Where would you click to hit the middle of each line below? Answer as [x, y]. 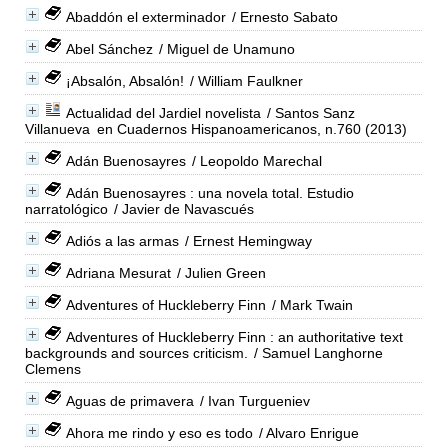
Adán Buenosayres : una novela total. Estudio [209, 192]
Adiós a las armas [122, 240]
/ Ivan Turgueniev [252, 400]
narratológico [66, 208]
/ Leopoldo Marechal [254, 160]
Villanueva [57, 128]
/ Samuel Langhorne [316, 352]
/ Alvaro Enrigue [306, 432]
